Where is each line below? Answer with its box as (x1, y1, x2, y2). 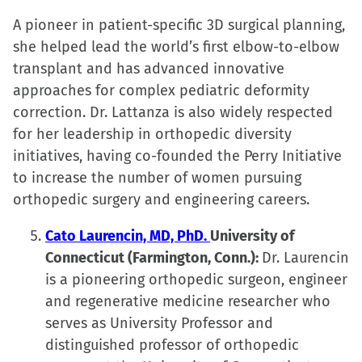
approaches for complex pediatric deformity (13, 82, 309, 99)
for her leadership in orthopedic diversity (13, 125, 292, 143)
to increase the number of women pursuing (13, 169, 301, 187)
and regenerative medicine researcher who (45, 293, 330, 310)
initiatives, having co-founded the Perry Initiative (13, 147, 342, 165)
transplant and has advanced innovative (13, 60, 284, 78)
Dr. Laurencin (262, 249, 349, 267)
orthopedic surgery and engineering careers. (13, 191, 309, 208)
